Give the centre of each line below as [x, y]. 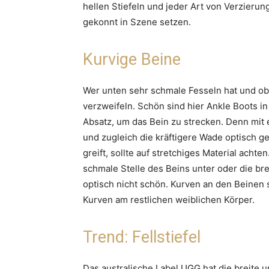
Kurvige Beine [132, 59]
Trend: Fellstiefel [142, 237]
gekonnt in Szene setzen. [137, 22]
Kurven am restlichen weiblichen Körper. [169, 199]
